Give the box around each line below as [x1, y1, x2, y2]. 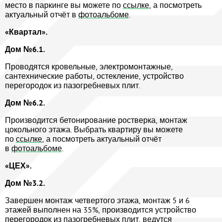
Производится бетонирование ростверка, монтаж [5, 115, 187, 125]
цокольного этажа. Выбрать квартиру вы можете [5, 124, 183, 135]
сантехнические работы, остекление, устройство [5, 71, 184, 81]
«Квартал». [5, 27, 48, 38]
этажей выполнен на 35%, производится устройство [5, 205, 196, 215]
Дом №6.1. [5, 44, 45, 55]
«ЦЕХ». [5, 161, 32, 171]
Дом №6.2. [5, 98, 45, 109]
